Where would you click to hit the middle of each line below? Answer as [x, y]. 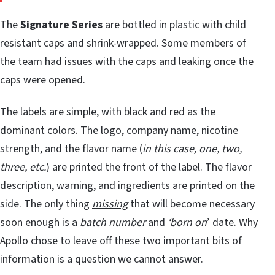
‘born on [186, 222]
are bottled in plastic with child [174, 25]
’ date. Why [232, 222]
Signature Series [61, 25]
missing [110, 204]
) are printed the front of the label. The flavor [149, 167]
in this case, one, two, [192, 149]
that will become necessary [191, 204]
